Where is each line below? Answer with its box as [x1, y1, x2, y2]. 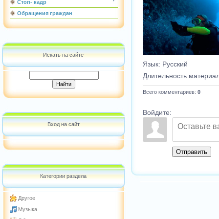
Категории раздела [40, 173, 87, 179]
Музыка [18, 206, 37, 212]
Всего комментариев [143, 89, 195, 95]
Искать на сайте [43, 52, 84, 58]
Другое [18, 195, 35, 201]
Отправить [176, 148, 207, 156]
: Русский [158, 60, 188, 68]
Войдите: [143, 109, 172, 117]
